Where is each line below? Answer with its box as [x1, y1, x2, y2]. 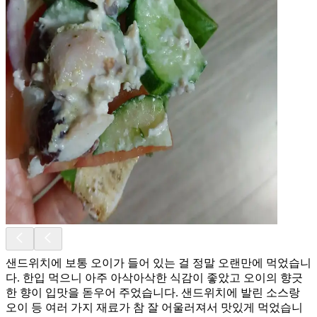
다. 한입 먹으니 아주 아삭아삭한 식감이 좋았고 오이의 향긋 [6, 271, 303, 284]
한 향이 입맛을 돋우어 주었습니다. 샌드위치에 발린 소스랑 [6, 286, 300, 299]
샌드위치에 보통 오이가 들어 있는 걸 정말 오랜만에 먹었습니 [6, 256, 311, 269]
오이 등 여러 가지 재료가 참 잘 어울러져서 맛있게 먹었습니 [6, 301, 303, 313]
